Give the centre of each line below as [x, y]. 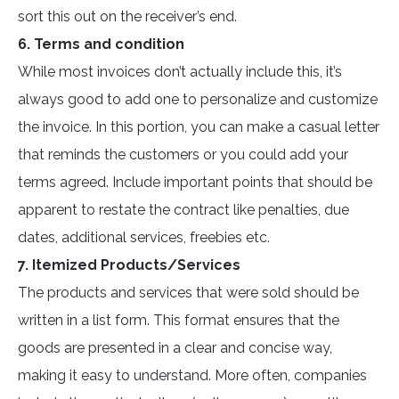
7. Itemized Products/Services [129, 265]
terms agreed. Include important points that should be [195, 183]
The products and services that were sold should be [188, 293]
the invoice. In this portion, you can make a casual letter [199, 127]
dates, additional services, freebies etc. [144, 238]
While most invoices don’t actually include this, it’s [180, 72]
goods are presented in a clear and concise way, [175, 348]
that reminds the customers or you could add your [183, 155]
